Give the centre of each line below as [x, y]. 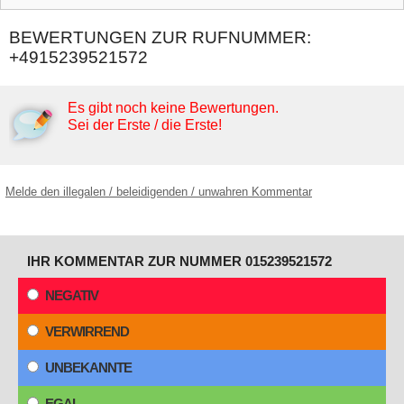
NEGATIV [72, 296]
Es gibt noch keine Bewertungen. [173, 108]
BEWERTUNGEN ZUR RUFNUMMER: [160, 38]
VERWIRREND [87, 332]
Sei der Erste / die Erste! [145, 125]
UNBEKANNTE [88, 368]
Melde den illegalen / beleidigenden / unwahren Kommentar [159, 192]
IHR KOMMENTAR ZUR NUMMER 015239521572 [179, 262]
